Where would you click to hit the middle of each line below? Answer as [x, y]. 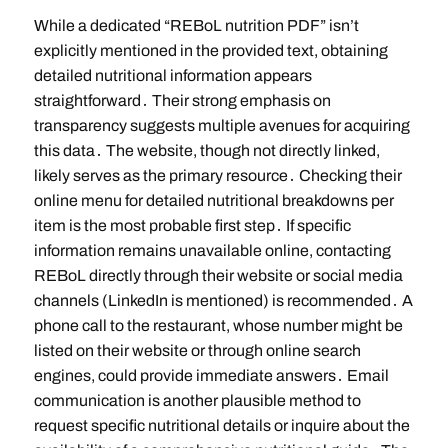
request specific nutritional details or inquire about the [221, 426]
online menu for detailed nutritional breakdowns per [213, 201]
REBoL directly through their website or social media [218, 276]
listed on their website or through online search [197, 351]
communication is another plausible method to [197, 401]
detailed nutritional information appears [172, 76]
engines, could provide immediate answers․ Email [211, 376]
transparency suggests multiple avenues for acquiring [221, 126]
